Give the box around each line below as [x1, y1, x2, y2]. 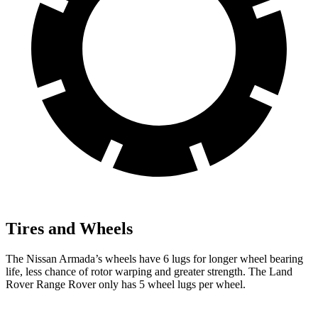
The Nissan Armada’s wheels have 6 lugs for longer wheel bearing [6, 252, 303, 265]
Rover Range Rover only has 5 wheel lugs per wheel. [6, 278, 246, 290]
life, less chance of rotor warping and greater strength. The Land [6, 265, 292, 278]
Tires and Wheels [6, 219, 133, 238]
